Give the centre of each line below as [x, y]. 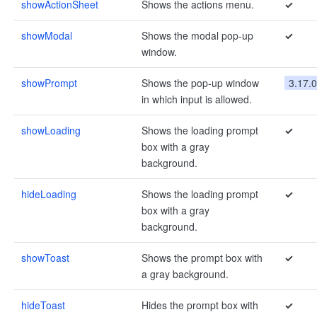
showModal [47, 35]
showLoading [51, 130]
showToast [45, 258]
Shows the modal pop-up [197, 35]
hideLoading [49, 194]
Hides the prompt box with [200, 305]
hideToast [43, 305]
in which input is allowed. [197, 99]
